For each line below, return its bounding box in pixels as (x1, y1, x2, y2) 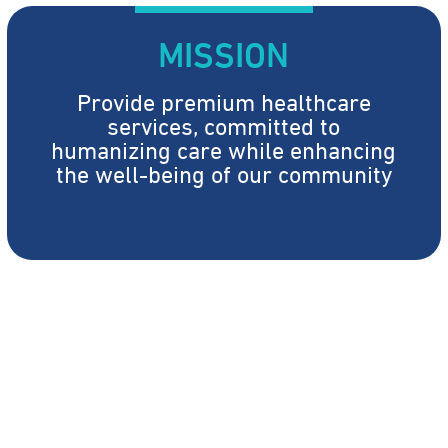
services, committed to (107, 102, 341, 145)
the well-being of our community (55, 150, 392, 193)
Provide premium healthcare (76, 78, 371, 121)
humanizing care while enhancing (51, 126, 397, 169)
